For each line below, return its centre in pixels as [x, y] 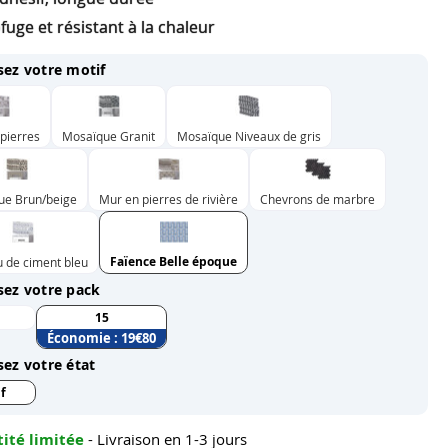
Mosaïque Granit [108, 135]
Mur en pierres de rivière [168, 198]
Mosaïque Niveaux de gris [249, 135]
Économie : [84, 338]
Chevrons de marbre [317, 198]
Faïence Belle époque [173, 261]
